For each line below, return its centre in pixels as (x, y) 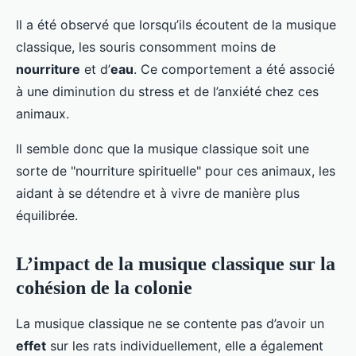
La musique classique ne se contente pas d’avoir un (170, 324)
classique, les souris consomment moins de (146, 47)
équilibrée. (47, 216)
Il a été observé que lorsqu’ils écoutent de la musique (176, 25)
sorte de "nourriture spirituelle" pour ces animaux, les (176, 171)
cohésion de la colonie (104, 288)
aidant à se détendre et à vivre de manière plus (158, 193)
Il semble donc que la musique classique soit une (163, 149)
